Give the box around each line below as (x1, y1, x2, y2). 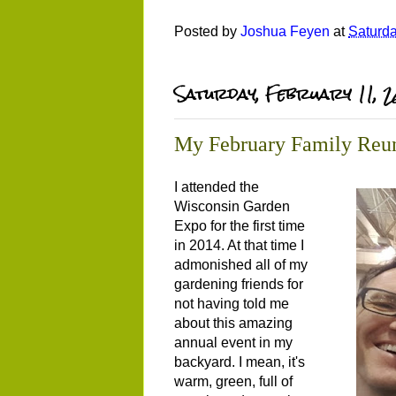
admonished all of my (174, 256, 308, 272)
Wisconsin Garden (174, 198, 290, 214)
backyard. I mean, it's (174, 354, 305, 369)
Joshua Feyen (240, 24, 330, 40)
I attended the (174, 179, 259, 194)
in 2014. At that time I (174, 237, 304, 253)
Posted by (174, 24, 240, 40)
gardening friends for (174, 276, 303, 292)
